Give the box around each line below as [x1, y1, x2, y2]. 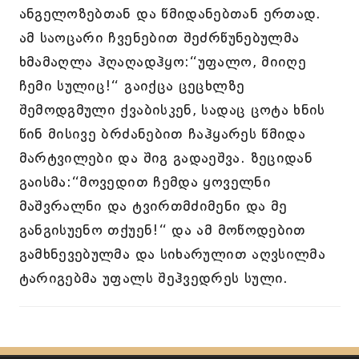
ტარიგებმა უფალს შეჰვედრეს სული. [18, 269, 288, 287]
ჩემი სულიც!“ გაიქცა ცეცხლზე [18, 77, 245, 95]
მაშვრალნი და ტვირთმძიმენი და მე [18, 197, 288, 215]
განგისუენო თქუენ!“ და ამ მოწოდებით [18, 221, 306, 239]
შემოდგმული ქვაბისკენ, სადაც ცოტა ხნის [18, 101, 325, 119]
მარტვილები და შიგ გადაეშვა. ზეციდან [18, 149, 313, 167]
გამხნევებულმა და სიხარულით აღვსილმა [18, 245, 326, 263]
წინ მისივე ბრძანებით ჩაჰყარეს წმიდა [18, 125, 306, 143]
